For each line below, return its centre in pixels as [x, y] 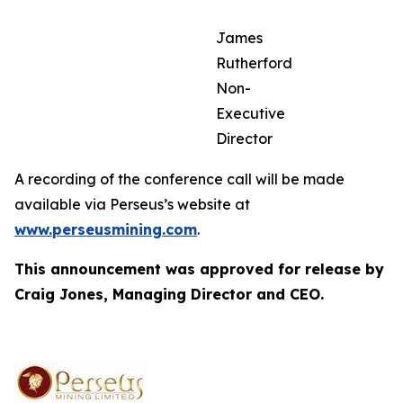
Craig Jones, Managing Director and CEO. [169, 294]
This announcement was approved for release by [199, 269]
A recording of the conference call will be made [179, 179]
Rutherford [254, 63]
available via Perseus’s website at [132, 204]
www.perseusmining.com [106, 229]
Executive [251, 113]
